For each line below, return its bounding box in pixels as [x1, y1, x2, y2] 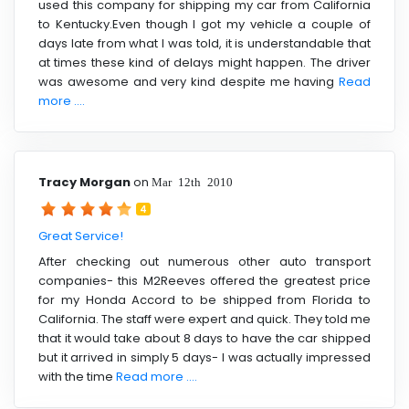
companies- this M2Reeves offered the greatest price [38, 271, 371, 289]
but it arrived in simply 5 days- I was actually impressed [38, 348, 371, 366]
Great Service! [38, 227, 123, 246]
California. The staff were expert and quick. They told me [38, 309, 371, 328]
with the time [38, 367, 116, 385]
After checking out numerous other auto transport [38, 252, 371, 270]
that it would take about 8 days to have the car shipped [38, 329, 371, 347]
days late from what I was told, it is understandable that [38, 34, 371, 52]
